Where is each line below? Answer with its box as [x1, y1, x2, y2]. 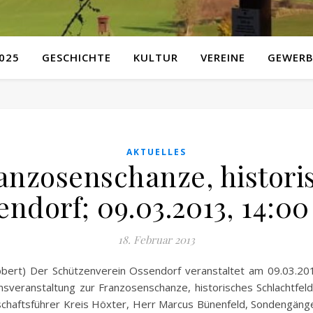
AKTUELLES [126, 146, 187, 158]
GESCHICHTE [42, 50, 111, 64]
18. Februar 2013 [118, 233, 195, 247]
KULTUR [133, 50, 178, 64]
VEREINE [201, 50, 245, 64]
